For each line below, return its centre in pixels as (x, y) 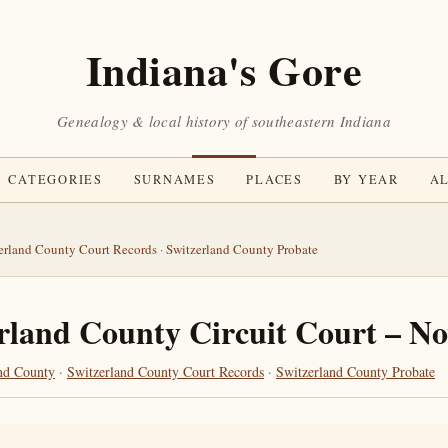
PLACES (274, 179)
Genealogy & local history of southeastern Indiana (224, 121)
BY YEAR (366, 179)
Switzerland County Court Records (165, 371)
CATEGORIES (55, 179)
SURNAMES (174, 179)
